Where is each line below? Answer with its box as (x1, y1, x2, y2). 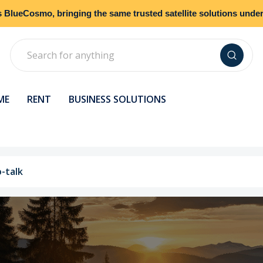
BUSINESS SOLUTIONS (69, 93, 166, 106)
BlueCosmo (4, 8, 52, 18)
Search (9, 39, 40, 52)
